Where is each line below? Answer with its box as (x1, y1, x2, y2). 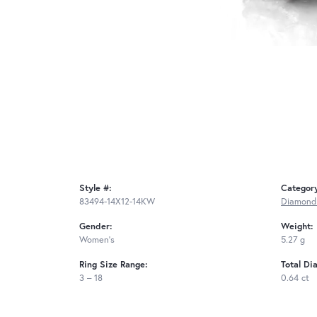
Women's (79, 233, 115, 246)
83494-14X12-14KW (79, 195, 155, 207)
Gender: (79, 219, 113, 232)
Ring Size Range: (79, 258, 148, 270)
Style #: (79, 181, 112, 194)
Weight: (281, 219, 313, 232)
